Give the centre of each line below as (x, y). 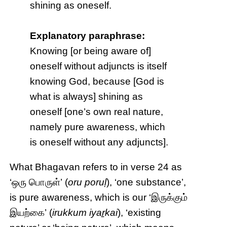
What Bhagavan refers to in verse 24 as (96, 167)
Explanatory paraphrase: (88, 36)
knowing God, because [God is (97, 82)
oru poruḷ (87, 182)
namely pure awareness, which (98, 127)
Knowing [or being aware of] (91, 51)
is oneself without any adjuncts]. (99, 142)
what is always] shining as (87, 97)
